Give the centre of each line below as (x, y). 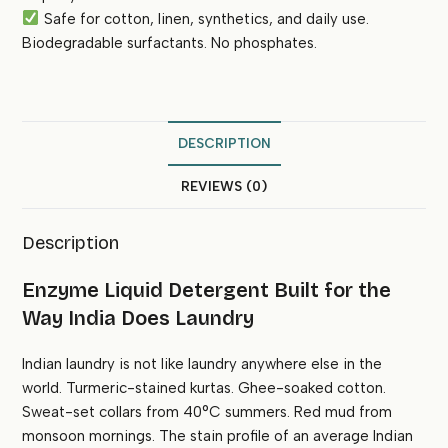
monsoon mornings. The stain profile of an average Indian (218, 436)
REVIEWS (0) (224, 185)
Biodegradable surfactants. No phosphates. (170, 42)
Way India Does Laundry (138, 318)
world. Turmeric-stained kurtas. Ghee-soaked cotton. (204, 388)
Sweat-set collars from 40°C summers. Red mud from (207, 412)
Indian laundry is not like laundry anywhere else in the (202, 364)
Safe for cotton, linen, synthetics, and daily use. (204, 18)
